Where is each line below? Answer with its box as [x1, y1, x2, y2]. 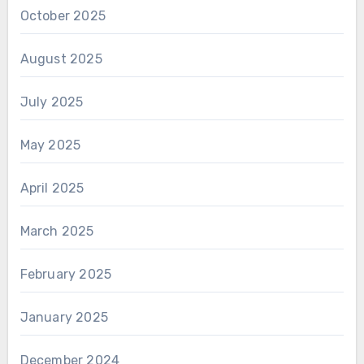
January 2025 [19, 310, 108, 326]
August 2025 [19, 51, 102, 67]
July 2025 [19, 94, 84, 110]
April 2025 [19, 180, 84, 197]
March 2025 [19, 223, 94, 240]
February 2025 [19, 266, 112, 283]
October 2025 [19, 8, 106, 24]
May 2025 [19, 137, 81, 154]
